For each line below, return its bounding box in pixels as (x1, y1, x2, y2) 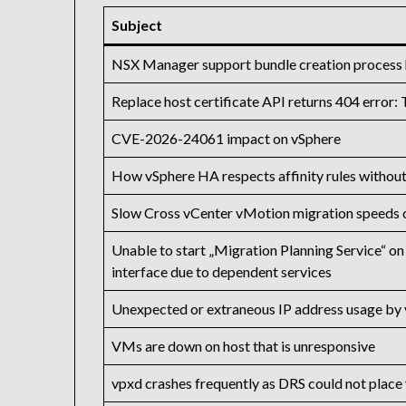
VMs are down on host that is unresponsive (111, 337, 376, 355)
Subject (111, 16, 163, 34)
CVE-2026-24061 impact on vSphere (111, 130, 342, 148)
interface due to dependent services (111, 263, 333, 281)
